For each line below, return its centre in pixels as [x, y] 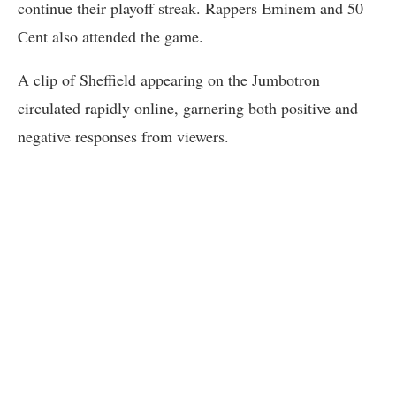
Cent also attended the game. [110, 36]
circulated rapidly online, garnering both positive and [188, 107]
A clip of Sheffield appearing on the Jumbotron [169, 79]
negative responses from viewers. [123, 136]
